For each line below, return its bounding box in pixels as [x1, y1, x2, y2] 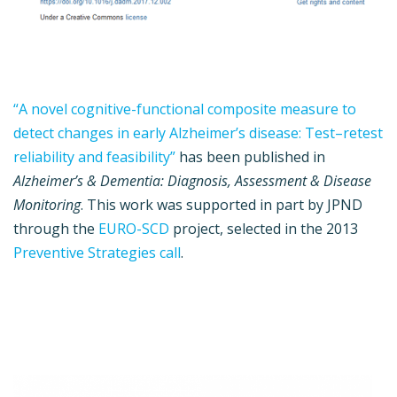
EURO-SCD [98, 219, 169, 239]
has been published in [175, 147, 325, 167]
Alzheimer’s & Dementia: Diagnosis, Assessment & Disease [13, 171, 371, 191]
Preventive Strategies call [13, 243, 181, 263]
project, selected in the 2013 [169, 219, 358, 239]
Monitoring [13, 195, 81, 215]
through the [13, 219, 98, 239]
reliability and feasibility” [13, 147, 175, 167]
